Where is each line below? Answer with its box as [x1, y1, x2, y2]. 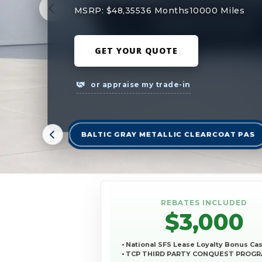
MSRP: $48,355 [74, 5, 141, 16]
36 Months [140, 5, 189, 16]
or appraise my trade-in [88, 80, 191, 89]
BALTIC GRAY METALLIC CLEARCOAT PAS [81, 130, 256, 139]
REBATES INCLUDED [161, 198, 247, 208]
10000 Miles [189, 5, 245, 16]
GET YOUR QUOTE [94, 44, 178, 56]
